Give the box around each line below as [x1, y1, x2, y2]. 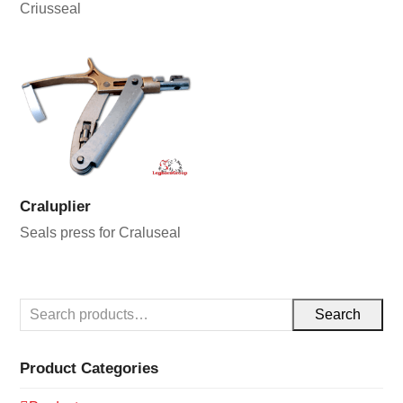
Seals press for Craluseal [20, 224, 182, 240]
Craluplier [20, 196, 92, 215]
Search [314, 306, 361, 322]
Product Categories [20, 358, 159, 377]
